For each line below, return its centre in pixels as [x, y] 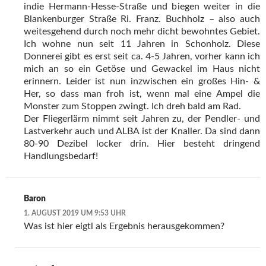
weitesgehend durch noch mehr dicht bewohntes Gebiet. [142, 32]
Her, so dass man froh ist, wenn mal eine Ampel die [142, 94]
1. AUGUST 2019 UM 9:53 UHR [75, 213]
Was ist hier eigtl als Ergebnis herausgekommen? [124, 227]
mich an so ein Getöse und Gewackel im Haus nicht [142, 69]
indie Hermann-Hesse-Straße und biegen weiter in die [142, 7]
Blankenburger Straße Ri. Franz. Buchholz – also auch [142, 19]
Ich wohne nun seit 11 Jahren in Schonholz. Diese [142, 44]
